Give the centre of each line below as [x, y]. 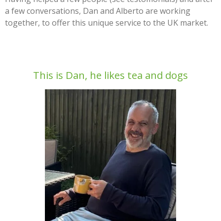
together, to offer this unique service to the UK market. [107, 23]
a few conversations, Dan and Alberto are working [98, 11]
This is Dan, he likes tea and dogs [110, 75]
